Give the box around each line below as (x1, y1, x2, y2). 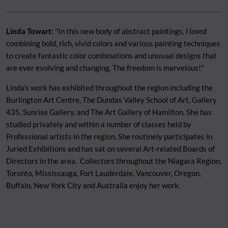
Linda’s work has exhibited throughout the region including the (6, 82, 213, 92)
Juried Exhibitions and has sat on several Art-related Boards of (6, 144, 215, 153)
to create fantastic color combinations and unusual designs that (6, 50, 217, 60)
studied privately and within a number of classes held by (6, 119, 191, 129)
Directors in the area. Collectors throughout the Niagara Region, (6, 156, 221, 165)
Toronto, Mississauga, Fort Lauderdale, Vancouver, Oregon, (6, 168, 201, 178)
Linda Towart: (6, 26, 53, 36)
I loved (186, 26, 207, 36)
